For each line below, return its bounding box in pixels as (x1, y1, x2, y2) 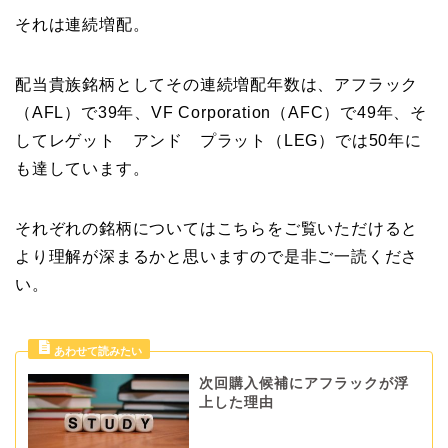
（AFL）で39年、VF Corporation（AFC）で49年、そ (15, 103, 427, 121)
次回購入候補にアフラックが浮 (198, 375, 409, 391)
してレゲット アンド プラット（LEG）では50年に (15, 131, 422, 149)
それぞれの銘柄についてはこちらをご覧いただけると (15, 219, 419, 237)
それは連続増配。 (15, 15, 150, 33)
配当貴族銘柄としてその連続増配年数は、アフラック (15, 75, 419, 93)
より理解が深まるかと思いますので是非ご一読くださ (15, 247, 419, 265)
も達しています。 (15, 159, 150, 177)
